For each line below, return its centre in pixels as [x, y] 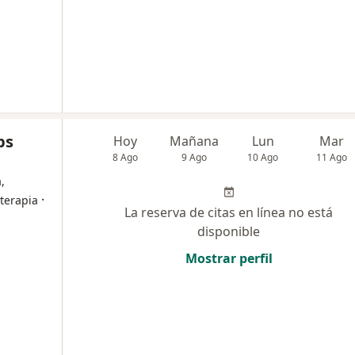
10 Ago [263, 158]
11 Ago [332, 158]
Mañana [195, 141]
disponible [229, 232]
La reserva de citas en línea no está [229, 213]
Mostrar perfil [229, 259]
